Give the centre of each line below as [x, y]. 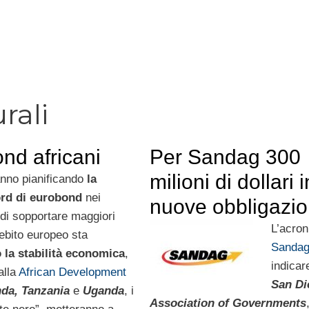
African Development [72, 272]
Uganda [102, 290]
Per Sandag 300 [226, 157]
